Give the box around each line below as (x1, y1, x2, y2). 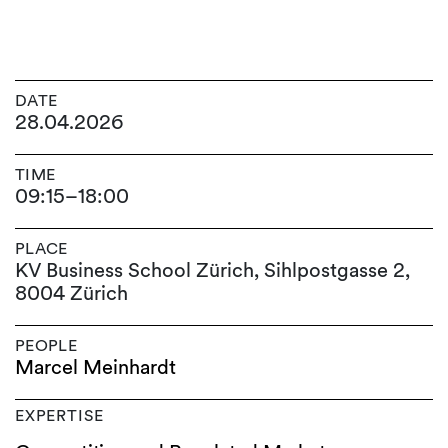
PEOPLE (15, 336, 77, 356)
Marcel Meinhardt (15, 355, 176, 380)
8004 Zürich (15, 281, 128, 306)
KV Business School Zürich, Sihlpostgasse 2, (15, 258, 410, 283)
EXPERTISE (15, 406, 105, 426)
